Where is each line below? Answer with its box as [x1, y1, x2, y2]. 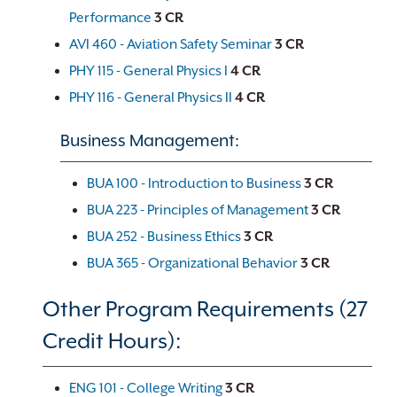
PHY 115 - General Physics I [69, 63, 228, 79]
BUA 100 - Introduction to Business [87, 175, 301, 191]
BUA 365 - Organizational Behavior [87, 255, 298, 271]
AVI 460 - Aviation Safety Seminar [69, 36, 272, 52]
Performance [69, 10, 152, 26]
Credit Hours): [43, 329, 181, 354]
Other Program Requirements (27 [43, 297, 368, 322]
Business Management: [60, 130, 239, 150]
